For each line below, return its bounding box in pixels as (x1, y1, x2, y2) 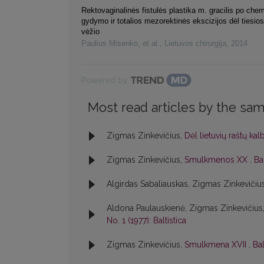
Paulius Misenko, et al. (81, 39, 160, 48)
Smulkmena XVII (184, 240, 249, 250)
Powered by (81, 75, 128, 85)
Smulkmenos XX (184, 155, 250, 165)
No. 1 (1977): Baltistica (107, 216, 186, 226)
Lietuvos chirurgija (164, 39, 226, 48)
